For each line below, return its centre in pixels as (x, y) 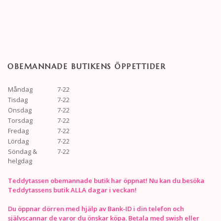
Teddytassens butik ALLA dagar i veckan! (72, 190)
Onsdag (20, 110)
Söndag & (22, 151)
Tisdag (18, 99)
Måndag (20, 89)
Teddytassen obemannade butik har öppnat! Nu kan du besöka (106, 180)
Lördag (18, 141)
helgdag (20, 161)
